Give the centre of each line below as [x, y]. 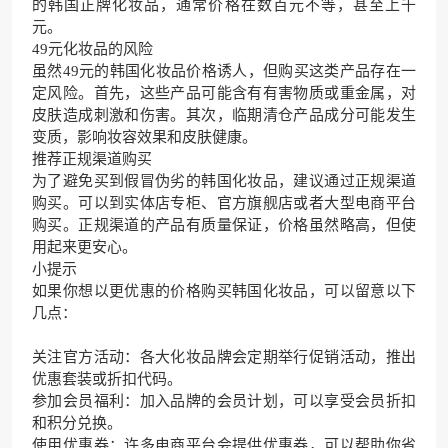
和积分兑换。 [77, 423]
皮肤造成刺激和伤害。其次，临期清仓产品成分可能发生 [224, 115]
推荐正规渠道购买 [92, 159]
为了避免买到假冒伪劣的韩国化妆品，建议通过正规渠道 [224, 181]
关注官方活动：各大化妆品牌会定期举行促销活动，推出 [224, 357]
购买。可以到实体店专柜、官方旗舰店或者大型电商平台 [224, 203]
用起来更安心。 [84, 247]
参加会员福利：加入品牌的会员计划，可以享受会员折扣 [224, 401]
